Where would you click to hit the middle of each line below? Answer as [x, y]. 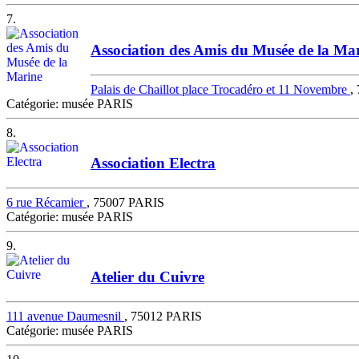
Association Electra [153, 163]
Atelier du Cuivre [147, 276]
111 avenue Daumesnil [65, 316]
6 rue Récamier [46, 203]
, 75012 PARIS [163, 316]
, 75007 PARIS [125, 203]
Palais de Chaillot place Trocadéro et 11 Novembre [220, 89]
